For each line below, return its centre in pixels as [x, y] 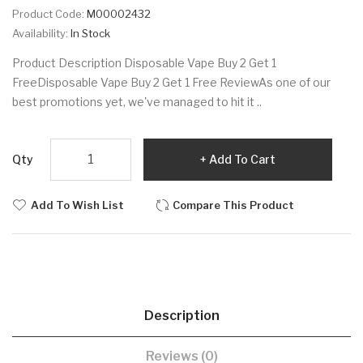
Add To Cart [242, 159]
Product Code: [49, 13]
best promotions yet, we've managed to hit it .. [137, 101]
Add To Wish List [77, 205]
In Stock [90, 33]
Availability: [41, 33]
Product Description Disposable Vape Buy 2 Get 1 [144, 62]
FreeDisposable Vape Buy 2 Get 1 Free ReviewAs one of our [171, 82]
